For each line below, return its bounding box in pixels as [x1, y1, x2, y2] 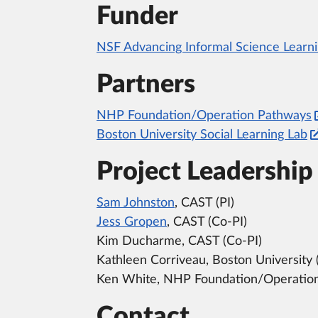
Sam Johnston [97, 196, 175, 209]
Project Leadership [97, 158, 313, 185]
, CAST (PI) [175, 196, 234, 209]
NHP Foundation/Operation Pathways [97, 109, 312, 122]
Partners [97, 71, 195, 97]
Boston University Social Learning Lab [97, 128, 307, 141]
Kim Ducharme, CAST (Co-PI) [97, 234, 262, 248]
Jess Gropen [97, 215, 167, 229]
